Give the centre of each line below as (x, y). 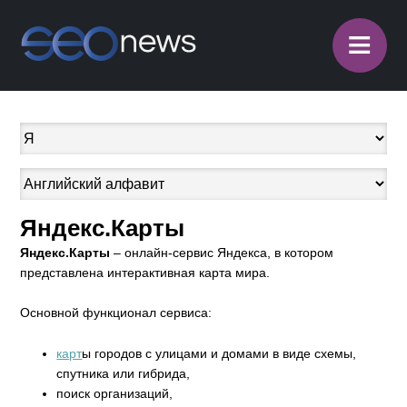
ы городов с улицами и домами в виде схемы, (219, 353)
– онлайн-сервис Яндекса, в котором (222, 253)
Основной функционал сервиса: (116, 313)
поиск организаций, (115, 393)
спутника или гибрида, (124, 373)
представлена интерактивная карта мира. (145, 273)
